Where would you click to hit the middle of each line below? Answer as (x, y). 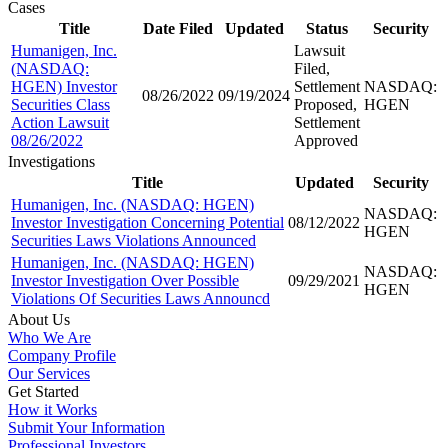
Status (327, 28)
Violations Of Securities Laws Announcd (140, 298)
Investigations (51, 161)
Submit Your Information (86, 427)
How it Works (52, 409)
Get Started (43, 391)
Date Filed (178, 28)
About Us (39, 319)
